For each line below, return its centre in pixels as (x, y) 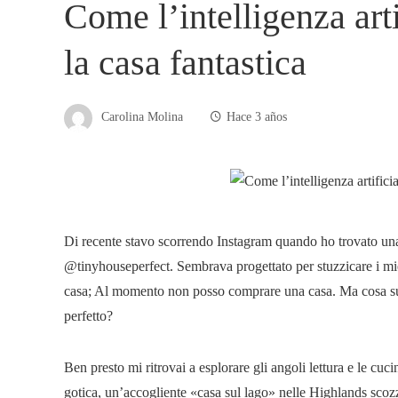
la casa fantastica (185, 63)
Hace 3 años (257, 117)
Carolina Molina (142, 117)
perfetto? (88, 316)
